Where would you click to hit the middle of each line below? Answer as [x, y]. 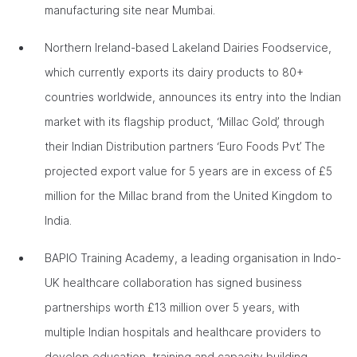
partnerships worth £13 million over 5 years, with [172, 307]
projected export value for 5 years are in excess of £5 [188, 171]
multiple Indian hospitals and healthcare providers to [183, 332]
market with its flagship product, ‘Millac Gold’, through [184, 122]
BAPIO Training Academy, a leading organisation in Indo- [193, 258]
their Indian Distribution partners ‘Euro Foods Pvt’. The [185, 146]
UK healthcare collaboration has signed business [173, 282]
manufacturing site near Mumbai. [131, 10]
